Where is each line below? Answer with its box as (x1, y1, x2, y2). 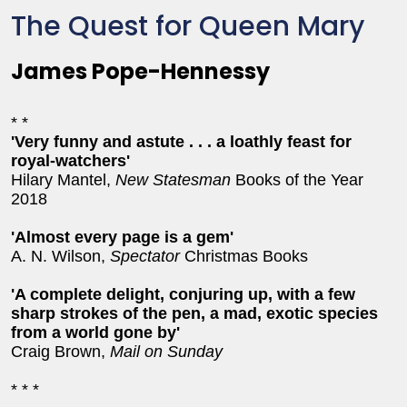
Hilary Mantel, (11, 170, 115, 189)
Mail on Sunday (110, 342, 223, 361)
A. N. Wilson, (11, 246, 110, 265)
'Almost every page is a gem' (11, 227, 233, 246)
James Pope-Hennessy (11, 55, 270, 86)
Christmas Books (180, 246, 308, 265)
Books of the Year (231, 170, 363, 189)
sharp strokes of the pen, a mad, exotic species (11, 303, 378, 323)
